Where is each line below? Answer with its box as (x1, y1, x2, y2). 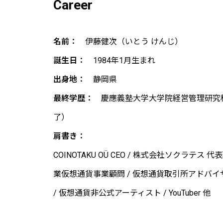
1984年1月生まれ (85, 56, 155, 66)
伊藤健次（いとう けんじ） (77, 37, 183, 47)
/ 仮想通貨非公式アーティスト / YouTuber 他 (53, 188, 211, 198)
